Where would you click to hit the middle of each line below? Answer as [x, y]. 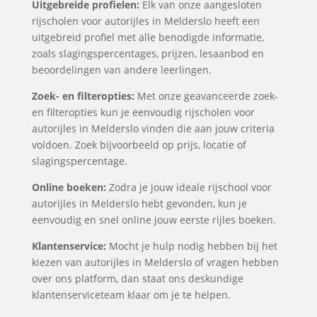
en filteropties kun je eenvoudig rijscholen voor [143, 112]
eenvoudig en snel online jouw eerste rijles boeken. [154, 220]
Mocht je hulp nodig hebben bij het [191, 246]
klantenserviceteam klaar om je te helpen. [131, 295]
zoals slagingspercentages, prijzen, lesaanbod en [148, 53]
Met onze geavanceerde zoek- [206, 96]
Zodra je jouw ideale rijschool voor [189, 187]
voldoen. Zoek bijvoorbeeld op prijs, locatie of [139, 145]
